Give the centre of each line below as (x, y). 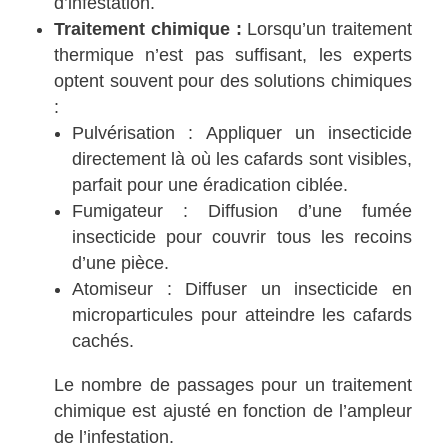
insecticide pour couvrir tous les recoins (242, 237)
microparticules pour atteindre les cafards (242, 315)
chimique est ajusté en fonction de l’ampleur (233, 411)
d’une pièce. (121, 263)
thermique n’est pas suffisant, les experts (233, 55)
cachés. (103, 341)
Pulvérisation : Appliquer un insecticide (242, 133)
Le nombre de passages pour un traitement (233, 385)
